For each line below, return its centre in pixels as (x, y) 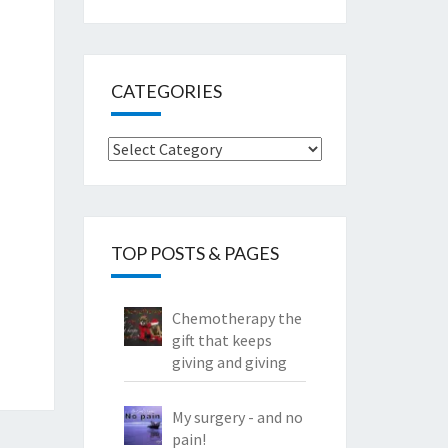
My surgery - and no (238, 417)
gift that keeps (222, 340)
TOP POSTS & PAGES (194, 253)
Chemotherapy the (237, 318)
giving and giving (230, 362)
